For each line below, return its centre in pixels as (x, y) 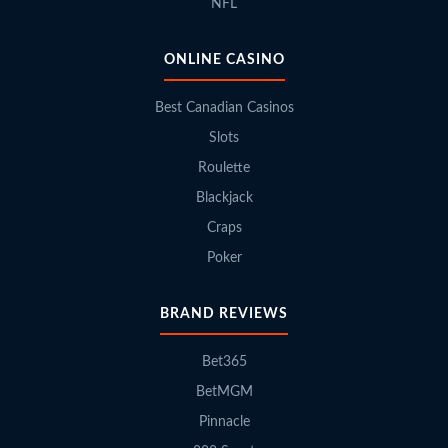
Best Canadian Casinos (224, 107)
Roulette (224, 167)
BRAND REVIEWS (224, 313)
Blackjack (224, 197)
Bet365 (224, 361)
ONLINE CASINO (224, 59)
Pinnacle (224, 421)
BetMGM (224, 391)
